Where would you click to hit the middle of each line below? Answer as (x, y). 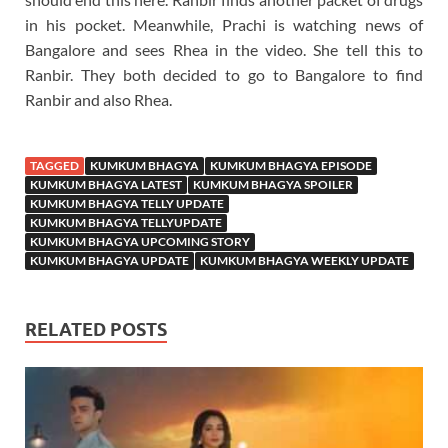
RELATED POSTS (96, 329)
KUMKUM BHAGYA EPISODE (291, 165)
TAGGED (54, 165)
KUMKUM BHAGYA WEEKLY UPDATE (304, 260)
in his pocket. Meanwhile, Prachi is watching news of (224, 24)
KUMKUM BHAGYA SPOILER (273, 184)
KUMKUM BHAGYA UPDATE (109, 260)
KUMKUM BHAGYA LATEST (106, 184)
